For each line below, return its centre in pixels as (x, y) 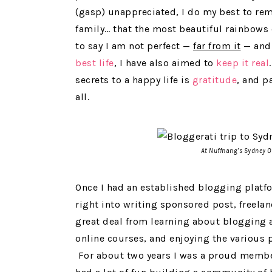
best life (95, 63)
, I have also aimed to (165, 63)
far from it (217, 46)
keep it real (243, 63)
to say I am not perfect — (134, 46)
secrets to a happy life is (134, 80)
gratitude (214, 80)
